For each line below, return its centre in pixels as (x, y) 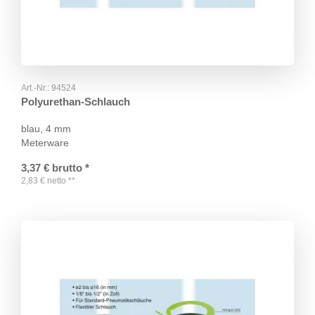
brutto (67, 168)
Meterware (45, 143)
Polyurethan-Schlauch (76, 102)
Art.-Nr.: (36, 88)
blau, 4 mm (46, 129)
